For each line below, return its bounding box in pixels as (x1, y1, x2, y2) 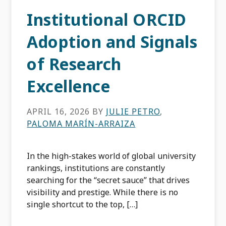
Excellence (27, 75, 110, 97)
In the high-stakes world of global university (27, 150, 196, 161)
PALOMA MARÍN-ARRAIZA (27, 118, 136, 129)
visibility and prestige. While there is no (27, 187, 179, 198)
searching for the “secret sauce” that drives (27, 175, 190, 186)
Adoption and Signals (27, 31, 198, 52)
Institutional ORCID (27, 9, 187, 30)
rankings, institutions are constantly (27, 162, 165, 174)
